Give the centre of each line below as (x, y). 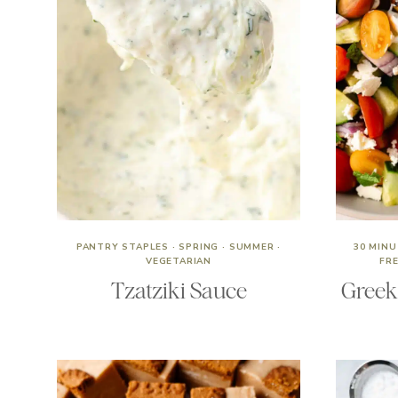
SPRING (199, 247)
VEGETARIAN (179, 261)
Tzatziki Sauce (179, 291)
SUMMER (251, 247)
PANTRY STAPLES (123, 247)
